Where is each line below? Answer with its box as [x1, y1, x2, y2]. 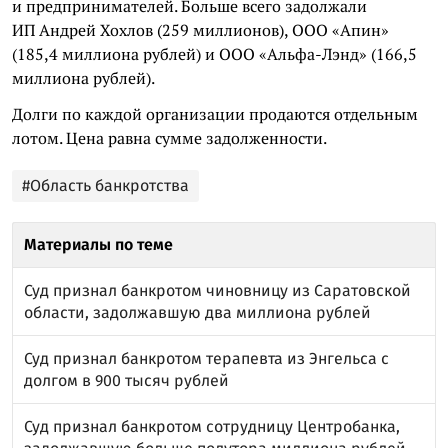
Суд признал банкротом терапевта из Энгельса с [24, 348, 389, 368]
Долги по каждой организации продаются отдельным [12, 102, 418, 125]
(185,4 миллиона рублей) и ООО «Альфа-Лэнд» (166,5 [12, 42, 417, 65]
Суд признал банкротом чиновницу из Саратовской [24, 280, 411, 300]
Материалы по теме [24, 234, 173, 254]
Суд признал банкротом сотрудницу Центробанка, [24, 416, 400, 436]
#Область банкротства [22, 175, 189, 195]
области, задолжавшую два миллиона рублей [24, 302, 371, 322]
